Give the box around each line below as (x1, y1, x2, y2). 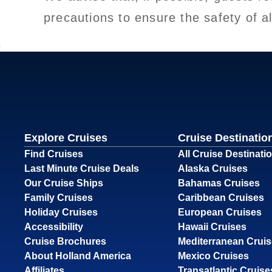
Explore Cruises (24, 131, 107, 144)
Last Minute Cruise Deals (24, 163, 139, 174)
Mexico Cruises (177, 250, 249, 261)
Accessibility (24, 221, 83, 232)
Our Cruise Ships (24, 177, 103, 188)
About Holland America (24, 250, 131, 261)
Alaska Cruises (177, 163, 248, 174)
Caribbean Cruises (177, 192, 264, 203)
